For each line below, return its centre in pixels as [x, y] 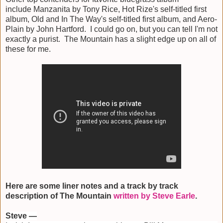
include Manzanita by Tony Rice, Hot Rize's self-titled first [106, 9]
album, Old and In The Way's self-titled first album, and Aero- [111, 19]
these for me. [28, 49]
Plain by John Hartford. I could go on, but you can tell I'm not [111, 29]
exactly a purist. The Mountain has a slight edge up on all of [111, 39]
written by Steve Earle [154, 196]
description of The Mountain [59, 196]
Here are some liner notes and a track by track [92, 186]
